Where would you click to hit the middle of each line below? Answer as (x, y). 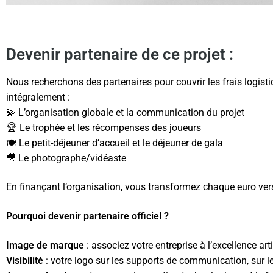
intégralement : (38, 97)
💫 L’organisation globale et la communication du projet (125, 112)
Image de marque (45, 245)
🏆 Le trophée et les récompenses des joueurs (104, 127)
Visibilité (25, 260)
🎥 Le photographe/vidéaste (66, 158)
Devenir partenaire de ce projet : (120, 54)
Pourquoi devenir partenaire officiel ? (87, 216)
